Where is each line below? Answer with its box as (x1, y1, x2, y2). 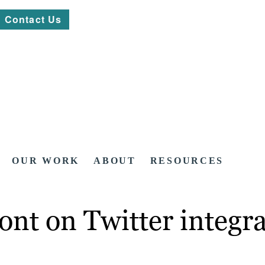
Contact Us (5, 12, 62, 26)
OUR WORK (12, 156, 80, 166)
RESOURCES (150, 156, 224, 166)
